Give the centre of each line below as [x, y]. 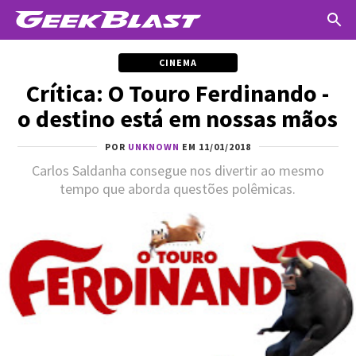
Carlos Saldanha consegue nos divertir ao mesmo [178, 170]
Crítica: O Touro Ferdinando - [178, 93]
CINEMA [178, 62]
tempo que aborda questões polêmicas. [178, 189]
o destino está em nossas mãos [178, 118]
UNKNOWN [153, 147]
